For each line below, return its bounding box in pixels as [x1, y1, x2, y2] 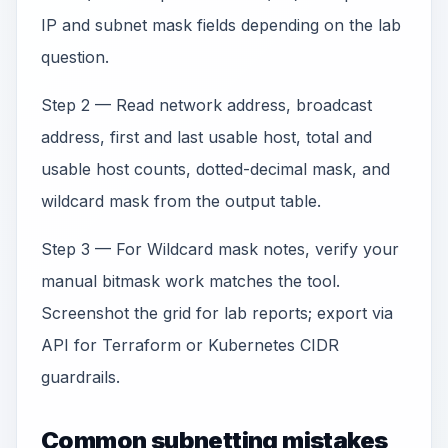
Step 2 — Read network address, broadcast [41, 95, 372, 115]
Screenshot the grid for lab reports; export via [41, 303, 393, 323]
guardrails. [41, 367, 120, 387]
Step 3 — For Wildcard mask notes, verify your [41, 239, 399, 259]
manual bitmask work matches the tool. [41, 271, 340, 291]
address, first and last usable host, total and [41, 127, 372, 147]
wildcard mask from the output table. [41, 191, 321, 211]
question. [41, 47, 109, 67]
